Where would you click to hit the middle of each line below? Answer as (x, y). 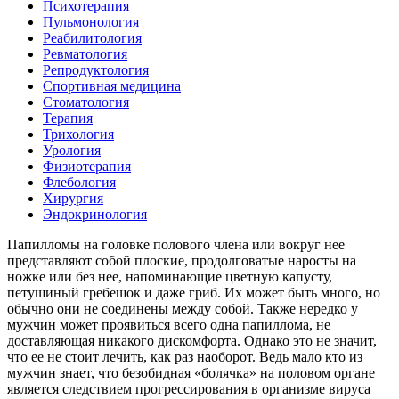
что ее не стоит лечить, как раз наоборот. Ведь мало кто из (185, 356)
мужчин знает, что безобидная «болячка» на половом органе (191, 372)
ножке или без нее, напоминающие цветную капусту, (170, 276)
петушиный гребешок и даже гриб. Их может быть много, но (194, 292)
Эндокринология (95, 214)
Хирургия (73, 198)
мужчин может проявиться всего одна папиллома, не (169, 324)
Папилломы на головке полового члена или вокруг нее (176, 244)
